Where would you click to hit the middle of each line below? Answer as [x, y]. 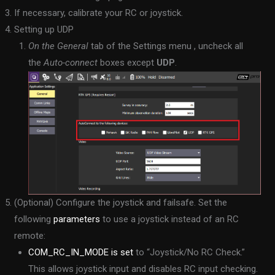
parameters [77, 219]
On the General [58, 46]
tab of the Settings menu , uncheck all [165, 46]
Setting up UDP [44, 30]
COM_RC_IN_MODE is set [80, 253]
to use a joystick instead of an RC [170, 219]
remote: [30, 236]
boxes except [127, 63]
